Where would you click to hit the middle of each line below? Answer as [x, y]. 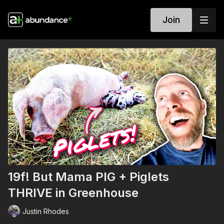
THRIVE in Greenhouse [73, 193]
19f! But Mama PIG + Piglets [88, 177]
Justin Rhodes [46, 211]
